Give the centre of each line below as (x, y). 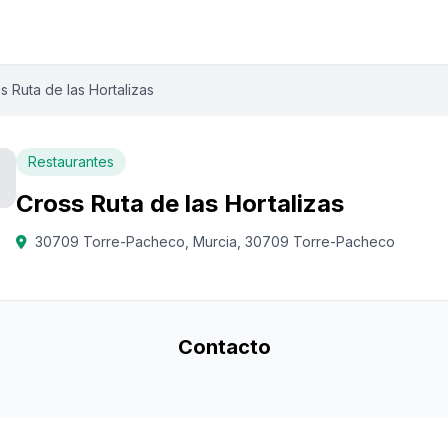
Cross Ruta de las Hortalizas (180, 203)
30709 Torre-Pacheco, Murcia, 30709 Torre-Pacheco (215, 241)
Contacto (224, 347)
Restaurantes (71, 161)
